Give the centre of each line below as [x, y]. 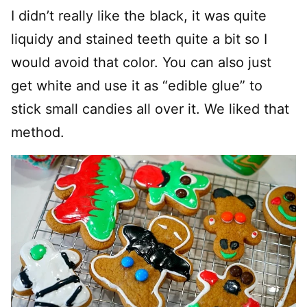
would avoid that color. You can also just [141, 62]
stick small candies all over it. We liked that [150, 109]
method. [38, 132]
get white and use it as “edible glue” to [137, 85]
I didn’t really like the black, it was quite [139, 15]
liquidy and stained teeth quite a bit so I [139, 39]
